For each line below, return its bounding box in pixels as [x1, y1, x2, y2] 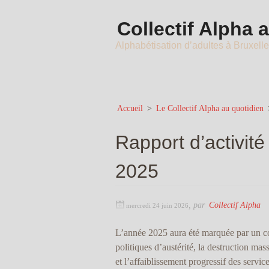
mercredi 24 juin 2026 [126, 202, 189, 210]
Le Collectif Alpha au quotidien [156, 103, 264, 113]
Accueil [117, 103, 143, 113]
